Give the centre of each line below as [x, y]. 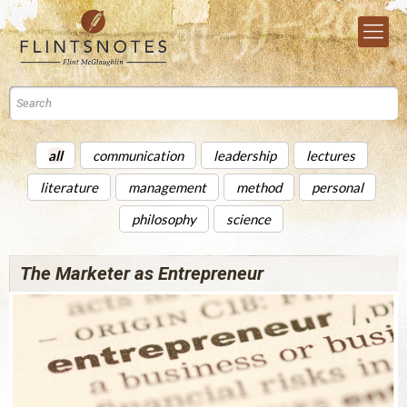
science [248, 219]
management [167, 187]
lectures [330, 155]
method [258, 187]
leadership [244, 155]
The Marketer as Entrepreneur [142, 273]
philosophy [164, 219]
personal [337, 187]
